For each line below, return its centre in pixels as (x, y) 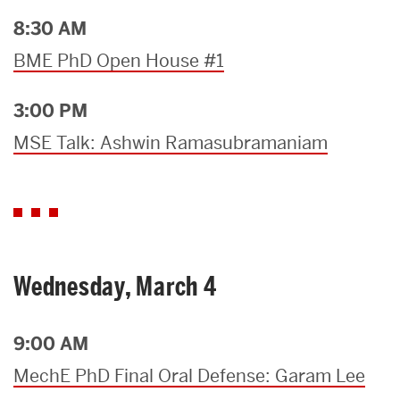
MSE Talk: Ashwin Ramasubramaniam (171, 142)
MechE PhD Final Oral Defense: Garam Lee (189, 375)
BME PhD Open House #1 (119, 60)
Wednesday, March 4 (115, 286)
